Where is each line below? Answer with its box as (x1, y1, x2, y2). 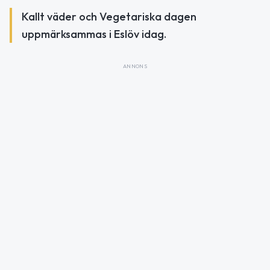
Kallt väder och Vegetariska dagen (22, 9, 196, 24)
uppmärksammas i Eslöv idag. (22, 27, 166, 41)
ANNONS (122, 62, 148, 69)
